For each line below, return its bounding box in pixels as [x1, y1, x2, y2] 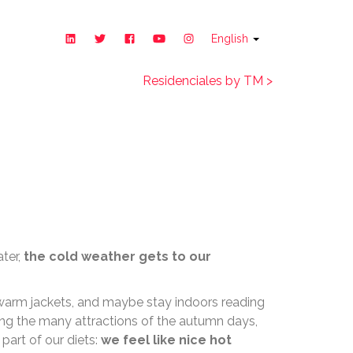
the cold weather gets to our [24, 249, 211, 264]
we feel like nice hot [101, 333, 232, 347]
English [211, 32, 251, 45]
